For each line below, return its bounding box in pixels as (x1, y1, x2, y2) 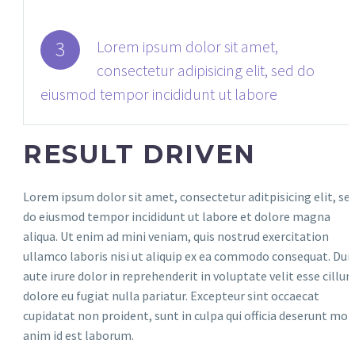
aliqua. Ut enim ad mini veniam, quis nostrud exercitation (23, 227, 329, 244)
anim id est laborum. (23, 326, 134, 343)
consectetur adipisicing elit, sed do (97, 60, 315, 81)
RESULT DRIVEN (23, 138, 256, 170)
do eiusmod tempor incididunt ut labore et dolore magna (23, 208, 330, 224)
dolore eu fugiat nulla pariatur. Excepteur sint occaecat (23, 287, 319, 303)
